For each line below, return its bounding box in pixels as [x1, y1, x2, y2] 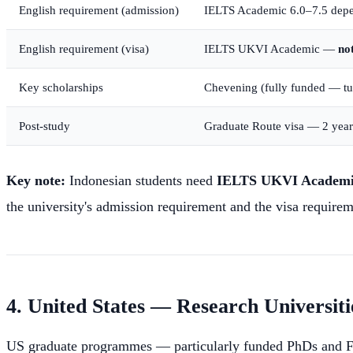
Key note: [6, 172, 65, 188]
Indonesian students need [65, 172, 217, 188]
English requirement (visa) [19, 41, 149, 55]
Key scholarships [19, 80, 103, 94]
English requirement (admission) [19, 2, 179, 17]
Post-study [19, 118, 70, 132]
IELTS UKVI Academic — [204, 41, 338, 55]
